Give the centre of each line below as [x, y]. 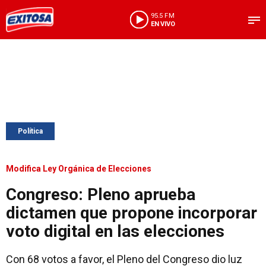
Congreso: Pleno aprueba [101, 194]
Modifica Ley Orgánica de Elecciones [79, 169]
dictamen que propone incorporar [132, 213]
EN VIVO [163, 24]
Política [30, 131]
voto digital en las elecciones [115, 231]
